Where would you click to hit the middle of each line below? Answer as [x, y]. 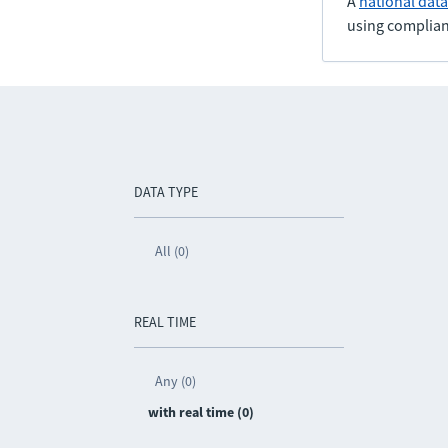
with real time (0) [201, 412]
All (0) [172, 251]
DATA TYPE [166, 192]
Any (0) [176, 381]
